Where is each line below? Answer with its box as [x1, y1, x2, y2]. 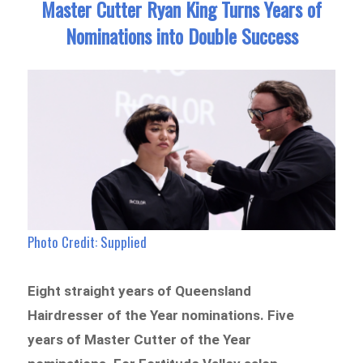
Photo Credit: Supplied [28, 232, 147, 253]
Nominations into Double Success [65, 20, 298, 50]
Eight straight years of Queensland [28, 283, 252, 300]
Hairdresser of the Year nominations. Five [28, 307, 295, 324]
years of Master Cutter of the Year [28, 331, 252, 348]
